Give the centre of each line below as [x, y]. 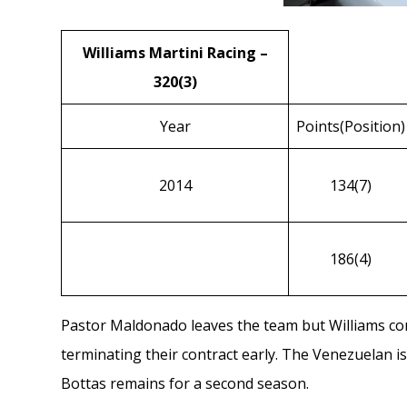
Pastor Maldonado [124, 325]
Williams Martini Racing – [175, 53]
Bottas [84, 383]
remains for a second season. [208, 383]
